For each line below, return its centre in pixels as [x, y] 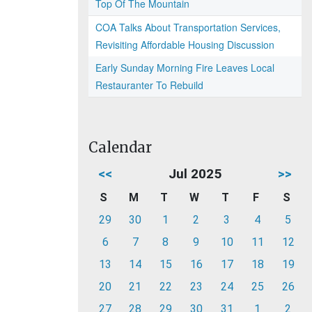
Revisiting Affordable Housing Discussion [185, 45]
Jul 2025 [195, 174]
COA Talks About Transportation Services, [188, 27]
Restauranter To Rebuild [149, 85]
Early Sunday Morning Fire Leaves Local [185, 68]
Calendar [120, 147]
